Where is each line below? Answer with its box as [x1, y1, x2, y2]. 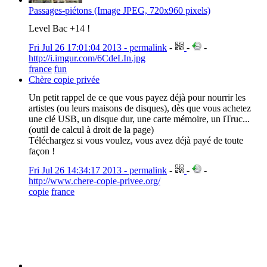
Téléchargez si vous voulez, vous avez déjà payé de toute [29, 135, 243, 145]
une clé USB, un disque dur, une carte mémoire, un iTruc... [29, 114, 250, 124]
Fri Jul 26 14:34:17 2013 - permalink [29, 165, 167, 175]
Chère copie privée [29, 74, 100, 85]
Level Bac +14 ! [29, 23, 90, 33]
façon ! [29, 146, 55, 156]
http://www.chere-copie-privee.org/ [29, 176, 160, 186]
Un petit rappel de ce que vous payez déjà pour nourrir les [29, 92, 246, 103]
